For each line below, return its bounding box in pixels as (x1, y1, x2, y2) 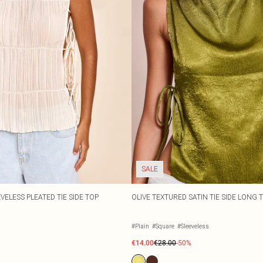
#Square (152, 222, 174, 230)
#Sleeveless (177, 222, 209, 230)
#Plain (131, 222, 149, 230)
